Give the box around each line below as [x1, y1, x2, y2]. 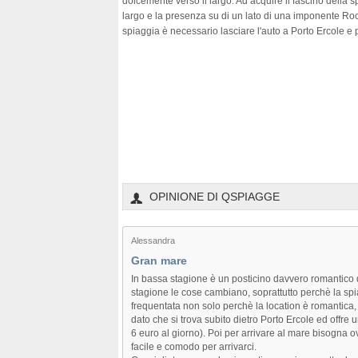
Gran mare [131, 253, 187, 267]
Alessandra [131, 235, 175, 245]
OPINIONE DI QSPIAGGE [149, 189, 280, 203]
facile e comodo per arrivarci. [131, 340, 257, 352]
